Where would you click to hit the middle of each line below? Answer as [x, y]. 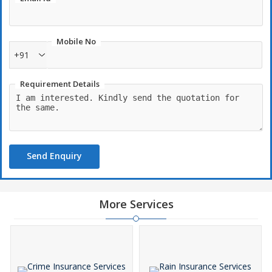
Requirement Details [60, 84]
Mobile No [76, 41]
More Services [136, 204]
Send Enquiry [54, 156]
